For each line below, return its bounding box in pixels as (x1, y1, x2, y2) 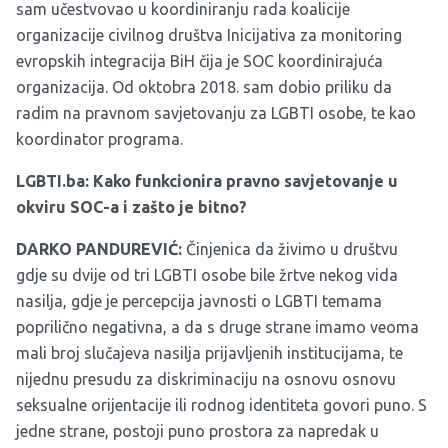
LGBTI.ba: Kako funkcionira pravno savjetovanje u (16, 172, 398, 191)
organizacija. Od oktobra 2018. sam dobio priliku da (16, 78, 392, 97)
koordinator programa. (16, 130, 183, 149)
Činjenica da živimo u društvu (182, 240, 398, 259)
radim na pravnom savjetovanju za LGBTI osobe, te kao (16, 104, 416, 123)
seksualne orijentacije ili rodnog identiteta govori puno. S (16, 396, 427, 415)
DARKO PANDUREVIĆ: (16, 240, 182, 259)
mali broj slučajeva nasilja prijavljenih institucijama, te (16, 344, 403, 363)
